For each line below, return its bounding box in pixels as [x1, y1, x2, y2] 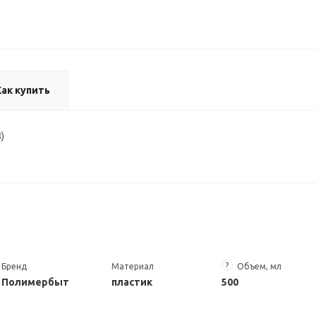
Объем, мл [237, 262, 281, 272]
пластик [111, 276, 152, 288]
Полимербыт [1, 276, 69, 288]
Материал [111, 262, 154, 272]
